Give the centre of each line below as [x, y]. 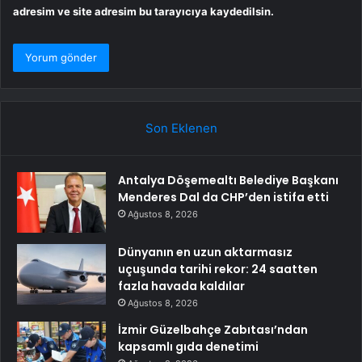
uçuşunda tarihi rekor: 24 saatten [218, 269]
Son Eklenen [181, 128]
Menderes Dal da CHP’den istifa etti [223, 198]
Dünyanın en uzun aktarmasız [205, 253]
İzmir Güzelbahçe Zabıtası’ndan [213, 330]
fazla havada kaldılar [181, 286]
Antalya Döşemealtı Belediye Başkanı [228, 181]
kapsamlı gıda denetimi [188, 347]
